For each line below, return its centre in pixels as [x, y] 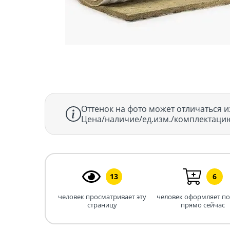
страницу [102, 205]
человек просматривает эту [102, 196]
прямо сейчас [203, 205]
